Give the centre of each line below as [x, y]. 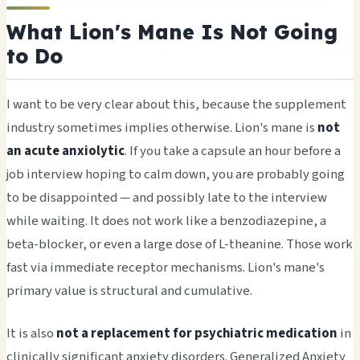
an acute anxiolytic [65, 151]
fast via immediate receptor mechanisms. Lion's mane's [166, 267]
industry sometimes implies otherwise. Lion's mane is [162, 127]
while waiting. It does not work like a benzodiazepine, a [166, 221]
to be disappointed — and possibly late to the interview [167, 197]
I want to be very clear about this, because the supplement [176, 104]
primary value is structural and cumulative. [129, 290]
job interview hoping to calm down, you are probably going [176, 174]
